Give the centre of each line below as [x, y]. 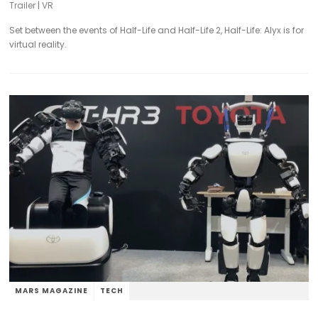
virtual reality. [38, 45]
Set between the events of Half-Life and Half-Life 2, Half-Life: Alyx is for [157, 31]
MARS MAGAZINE [52, 291]
